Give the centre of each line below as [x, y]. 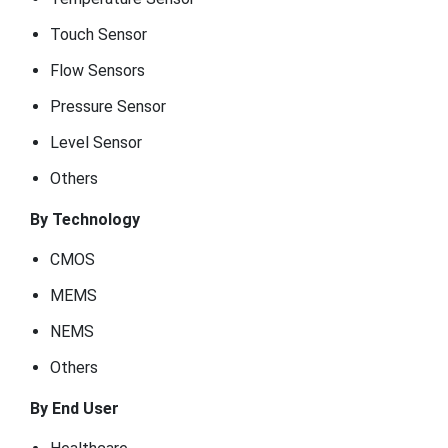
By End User [74, 408]
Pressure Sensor [108, 106]
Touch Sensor [98, 34]
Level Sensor [96, 142]
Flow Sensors [97, 70]
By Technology [85, 219]
